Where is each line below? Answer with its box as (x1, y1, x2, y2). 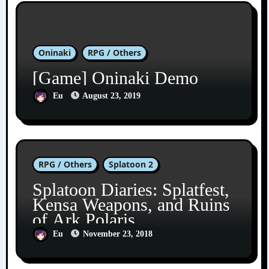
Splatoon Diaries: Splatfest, (32, 180, 229, 199)
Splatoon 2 (108, 159, 153, 170)
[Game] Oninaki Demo (32, 68, 198, 88)
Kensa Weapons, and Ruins (32, 195, 230, 214)
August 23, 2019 (82, 91, 141, 100)
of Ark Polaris (32, 210, 135, 229)
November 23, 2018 (82, 229, 153, 238)
